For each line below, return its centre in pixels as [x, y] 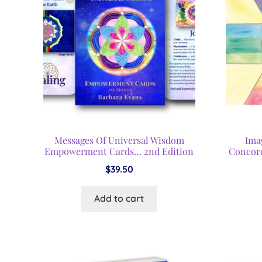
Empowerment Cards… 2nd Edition [119, 151]
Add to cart [119, 199]
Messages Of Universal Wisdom [119, 140]
